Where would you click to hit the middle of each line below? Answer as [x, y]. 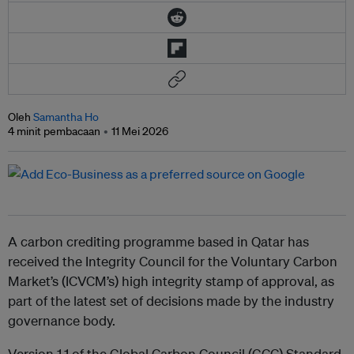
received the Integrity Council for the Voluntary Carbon [173, 262]
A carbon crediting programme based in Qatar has [158, 242]
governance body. [62, 321]
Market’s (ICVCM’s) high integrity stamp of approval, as [171, 281]
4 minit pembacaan [54, 132]
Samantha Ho [66, 117]
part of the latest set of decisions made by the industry [171, 301]
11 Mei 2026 [140, 132]
